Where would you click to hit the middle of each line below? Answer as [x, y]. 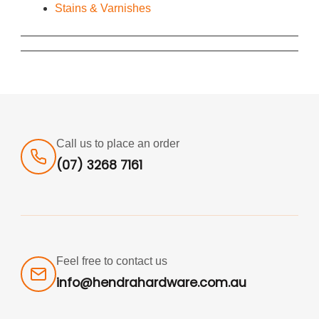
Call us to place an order [118, 143]
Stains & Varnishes [103, 8]
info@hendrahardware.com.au [151, 282]
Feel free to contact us [112, 261]
